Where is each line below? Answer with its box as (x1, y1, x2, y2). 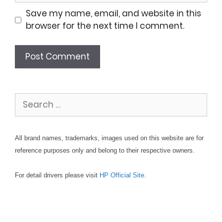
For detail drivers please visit (15, 171, 100, 179)
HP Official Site (100, 171, 144, 179)
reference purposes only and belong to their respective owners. (15, 146, 195, 154)
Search (14, 92, 45, 105)
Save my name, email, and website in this (25, 7, 201, 20)
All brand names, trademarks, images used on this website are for (15, 134, 204, 142)
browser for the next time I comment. (25, 20, 184, 32)
